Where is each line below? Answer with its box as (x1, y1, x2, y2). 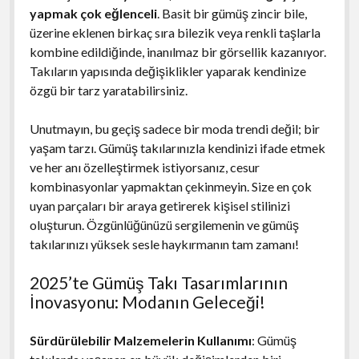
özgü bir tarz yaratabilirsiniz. (29, 82, 188, 98)
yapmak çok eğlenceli (29, 5, 157, 21)
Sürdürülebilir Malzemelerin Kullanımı (29, 332, 252, 348)
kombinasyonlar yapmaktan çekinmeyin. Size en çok (29, 178, 312, 194)
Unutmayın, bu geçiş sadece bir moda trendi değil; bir (29, 120, 320, 136)
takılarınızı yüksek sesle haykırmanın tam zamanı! (29, 236, 299, 252)
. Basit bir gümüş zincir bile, (156, 5, 307, 21)
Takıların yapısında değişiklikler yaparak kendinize (29, 63, 306, 79)
